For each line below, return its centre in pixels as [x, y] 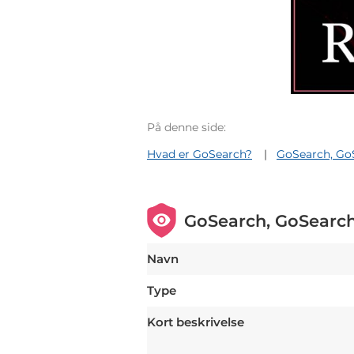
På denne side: [186, 128]
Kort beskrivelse [196, 322]
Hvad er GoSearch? [200, 154]
